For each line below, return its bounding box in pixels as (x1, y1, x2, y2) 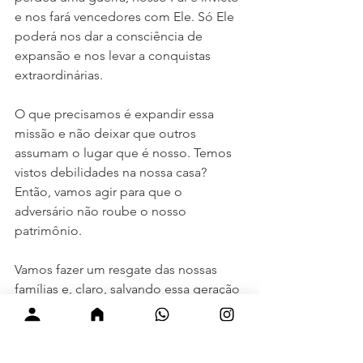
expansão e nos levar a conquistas (15, 48, 214, 64)
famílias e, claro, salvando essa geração (15, 281, 243, 297)
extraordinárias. (15, 67, 103, 83)
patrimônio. (15, 223, 85, 239)
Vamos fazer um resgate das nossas (15, 262, 220, 278)
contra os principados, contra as (15, 340, 202, 356)
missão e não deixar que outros (15, 126, 199, 142)
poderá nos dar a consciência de (15, 28, 206, 45)
